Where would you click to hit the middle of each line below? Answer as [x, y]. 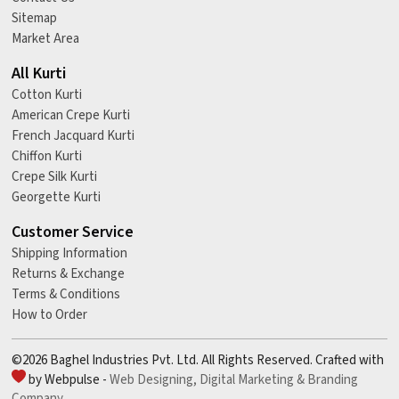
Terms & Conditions [66, 295]
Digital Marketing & [252, 380]
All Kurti [39, 74]
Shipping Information [69, 254]
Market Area [45, 39]
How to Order [49, 315]
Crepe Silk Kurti [54, 177]
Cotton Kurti [47, 95]
